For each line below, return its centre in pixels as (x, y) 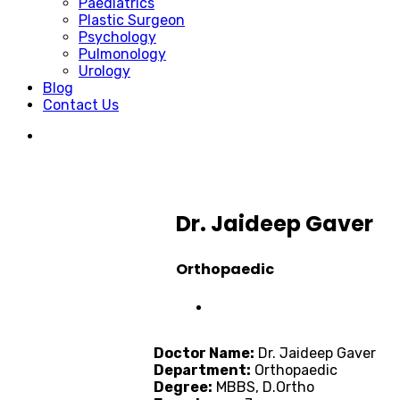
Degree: (183, 387)
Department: (202, 371)
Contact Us (81, 105)
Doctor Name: (204, 354)
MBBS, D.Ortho (263, 387)
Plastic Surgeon (132, 20)
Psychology (117, 37)
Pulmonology (122, 54)
